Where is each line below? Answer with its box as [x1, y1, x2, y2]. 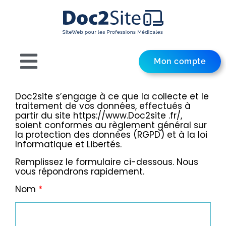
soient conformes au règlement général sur [15, 119, 207, 132]
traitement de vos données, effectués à [15, 100, 191, 112]
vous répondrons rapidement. [15, 165, 144, 178]
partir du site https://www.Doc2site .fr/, [15, 109, 182, 122]
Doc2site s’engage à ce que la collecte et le [15, 90, 209, 103]
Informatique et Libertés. [15, 138, 122, 151]
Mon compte [154, 56, 206, 67]
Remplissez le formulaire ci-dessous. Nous [15, 156, 198, 168]
